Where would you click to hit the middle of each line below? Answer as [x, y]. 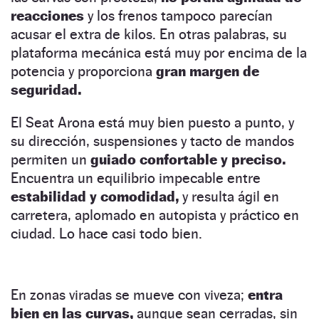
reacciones [47, 15]
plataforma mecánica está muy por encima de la [159, 52]
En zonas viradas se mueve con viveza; [129, 294]
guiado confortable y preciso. [188, 159]
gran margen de [208, 71]
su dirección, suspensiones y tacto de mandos [152, 141]
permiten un [51, 159]
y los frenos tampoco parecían [178, 15]
